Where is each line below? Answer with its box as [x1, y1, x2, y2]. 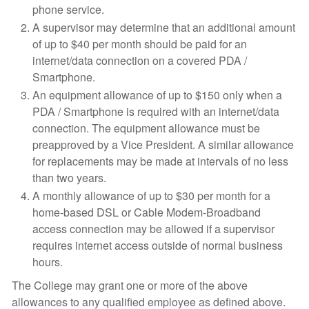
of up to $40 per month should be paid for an [32, 36, 247, 52]
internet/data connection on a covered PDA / [32, 52, 247, 68]
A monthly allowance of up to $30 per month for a [32, 188, 270, 203]
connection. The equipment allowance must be [32, 120, 260, 136]
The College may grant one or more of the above [12, 277, 248, 293]
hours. [32, 254, 63, 270]
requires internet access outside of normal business [32, 237, 283, 253]
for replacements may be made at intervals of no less [32, 153, 288, 169]
